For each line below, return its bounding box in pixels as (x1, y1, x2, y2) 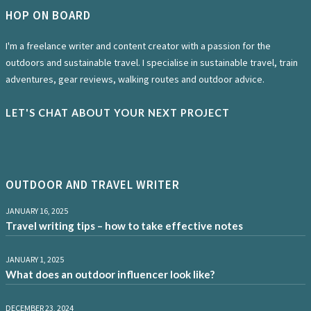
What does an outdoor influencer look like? (6, 267, 215, 280)
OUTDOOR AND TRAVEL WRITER (6, 176, 180, 192)
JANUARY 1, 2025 (6, 253, 64, 264)
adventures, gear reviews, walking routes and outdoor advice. (6, 72, 264, 85)
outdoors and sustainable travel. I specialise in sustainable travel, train (6, 56, 298, 69)
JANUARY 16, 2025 (6, 205, 68, 216)
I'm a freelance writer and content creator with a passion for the (6, 39, 271, 52)
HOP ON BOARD (6, 7, 91, 23)
